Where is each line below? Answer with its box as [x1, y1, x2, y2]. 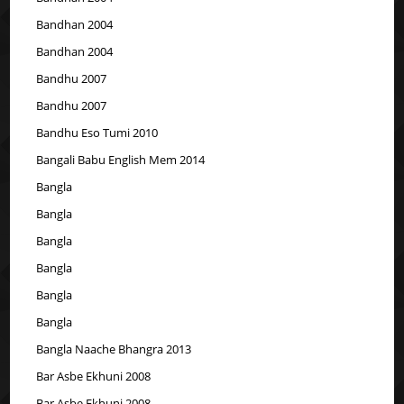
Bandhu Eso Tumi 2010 [36, 124, 159, 141]
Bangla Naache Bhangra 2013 [36, 340, 192, 357]
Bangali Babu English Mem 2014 [36, 151, 206, 168]
